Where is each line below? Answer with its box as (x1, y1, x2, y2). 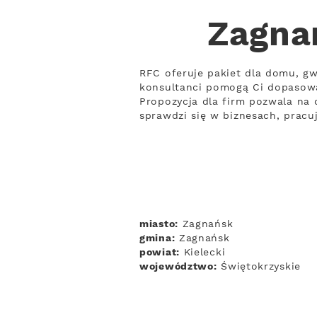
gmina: (139, 232, 175, 245)
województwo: (139, 260, 217, 273)
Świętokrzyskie (217, 260, 301, 273)
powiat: (139, 246, 180, 259)
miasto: (139, 218, 178, 231)
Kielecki (179, 246, 226, 259)
